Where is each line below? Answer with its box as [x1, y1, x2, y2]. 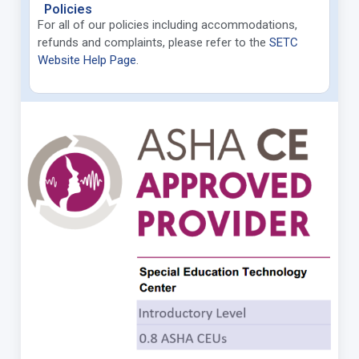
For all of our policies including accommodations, [38, 17, 297, 32]
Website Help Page [38, 52, 136, 67]
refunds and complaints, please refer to [38, 34, 249, 50]
